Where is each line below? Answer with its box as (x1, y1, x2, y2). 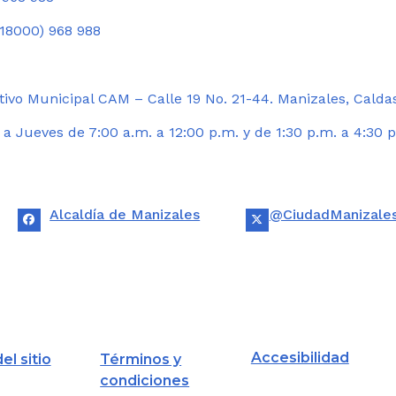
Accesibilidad (250, 348, 349, 366)
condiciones (100, 371, 190, 389)
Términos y (100, 350, 182, 368)
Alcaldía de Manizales (49, 205, 201, 223)
